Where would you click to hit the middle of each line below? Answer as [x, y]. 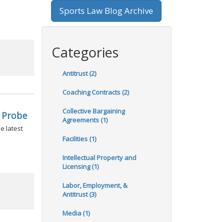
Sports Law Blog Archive [107, 11]
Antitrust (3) [79, 194]
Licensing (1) [80, 166]
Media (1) [76, 213]
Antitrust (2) [79, 73]
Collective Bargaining [93, 111]
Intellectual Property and [99, 158]
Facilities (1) [79, 139]
